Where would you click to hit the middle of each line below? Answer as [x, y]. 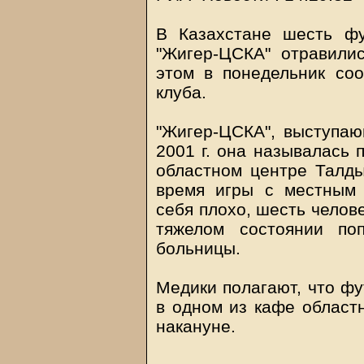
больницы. [198, 248]
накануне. [196, 326]
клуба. [181, 92]
